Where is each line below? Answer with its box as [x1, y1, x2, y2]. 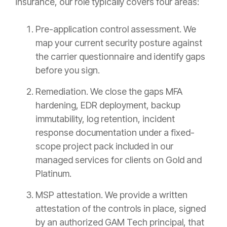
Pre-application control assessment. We [35, 24, 196, 35]
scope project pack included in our [35, 141, 173, 152]
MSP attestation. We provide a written [35, 190, 187, 201]
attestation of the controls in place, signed [35, 203, 206, 214]
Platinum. [35, 168, 71, 179]
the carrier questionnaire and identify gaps [35, 51, 205, 62]
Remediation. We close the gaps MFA [35, 86, 182, 97]
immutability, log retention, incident [35, 113, 175, 125]
